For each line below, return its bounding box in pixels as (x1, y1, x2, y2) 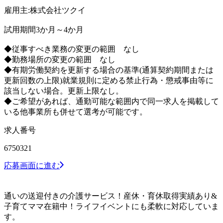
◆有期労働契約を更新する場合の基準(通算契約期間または (4, 65, 214, 74)
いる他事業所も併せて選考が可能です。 (4, 107, 147, 116)
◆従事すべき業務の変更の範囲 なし (4, 44, 139, 53)
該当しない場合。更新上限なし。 (4, 86, 123, 95)
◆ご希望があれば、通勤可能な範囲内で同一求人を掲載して (4, 97, 219, 106)
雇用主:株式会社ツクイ (4, 5, 86, 14)
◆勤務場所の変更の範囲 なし (4, 55, 115, 64)
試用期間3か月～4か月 (4, 25, 84, 34)
